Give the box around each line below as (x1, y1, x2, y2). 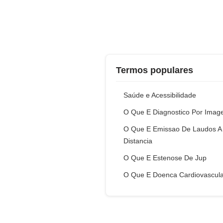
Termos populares (116, 65, 193, 75)
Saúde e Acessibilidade (123, 91, 196, 99)
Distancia (123, 137, 152, 145)
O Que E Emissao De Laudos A (123, 125, 222, 133)
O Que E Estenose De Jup (123, 154, 207, 162)
